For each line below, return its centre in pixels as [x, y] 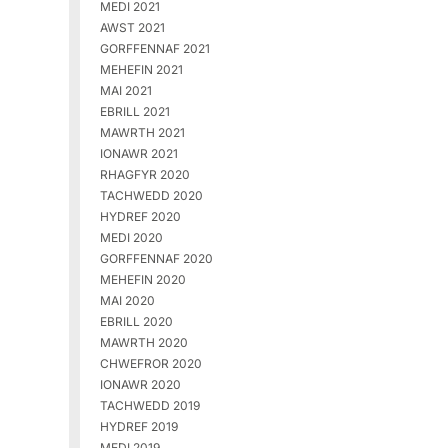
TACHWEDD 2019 [149, 406]
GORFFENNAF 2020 [156, 259]
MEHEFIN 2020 [142, 280]
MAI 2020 [127, 301]
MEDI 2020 [131, 238]
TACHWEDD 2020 [151, 196]
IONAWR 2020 [140, 385]
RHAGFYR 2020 [144, 175]
